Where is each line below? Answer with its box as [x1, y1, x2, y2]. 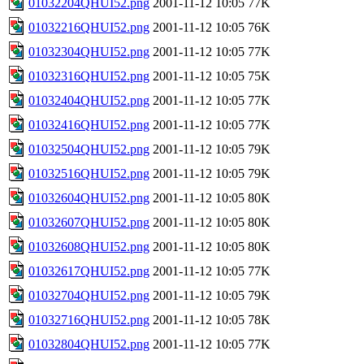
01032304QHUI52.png [28, 44, 149, 58]
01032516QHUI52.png [28, 166, 149, 180]
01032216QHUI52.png [28, 19, 149, 34]
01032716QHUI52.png [28, 312, 149, 327]
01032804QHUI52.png [28, 336, 149, 351]
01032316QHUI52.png [28, 68, 149, 83]
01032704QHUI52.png [28, 288, 149, 302]
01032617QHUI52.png [28, 263, 149, 278]
